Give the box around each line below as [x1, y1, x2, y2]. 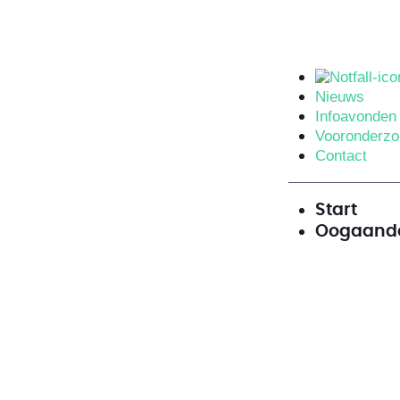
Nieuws [315, 87, 365, 105]
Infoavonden [315, 107, 397, 125]
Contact [315, 146, 368, 164]
